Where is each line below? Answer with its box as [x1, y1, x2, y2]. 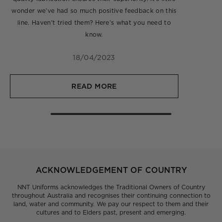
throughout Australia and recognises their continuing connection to [11, 191, 211, 199]
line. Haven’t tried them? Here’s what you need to [17, 18, 171, 26]
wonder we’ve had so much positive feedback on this [11, 6, 177, 14]
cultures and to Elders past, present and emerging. [36, 208, 186, 216]
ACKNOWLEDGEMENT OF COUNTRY [35, 165, 187, 175]
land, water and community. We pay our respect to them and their [13, 200, 209, 208]
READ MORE [71, 81, 117, 91]
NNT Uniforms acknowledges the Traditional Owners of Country [17, 183, 205, 191]
